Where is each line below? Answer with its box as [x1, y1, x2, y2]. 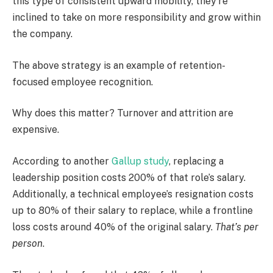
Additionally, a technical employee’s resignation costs [12, 188, 253, 200]
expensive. [12, 124, 59, 136]
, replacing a [169, 155, 224, 168]
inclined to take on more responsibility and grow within [12, 12, 261, 24]
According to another [12, 155, 112, 168]
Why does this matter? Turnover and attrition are [12, 107, 233, 119]
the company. [12, 28, 73, 40]
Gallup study [112, 155, 169, 168]
